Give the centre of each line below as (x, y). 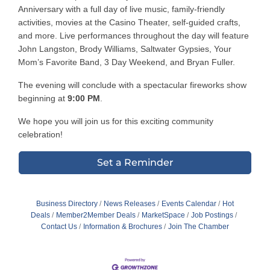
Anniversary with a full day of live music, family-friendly (121, 9)
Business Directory (67, 204)
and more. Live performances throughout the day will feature (133, 36)
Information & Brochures (123, 227)
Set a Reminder (135, 163)
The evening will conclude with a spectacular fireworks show (132, 85)
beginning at (43, 99)
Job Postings (212, 215)
